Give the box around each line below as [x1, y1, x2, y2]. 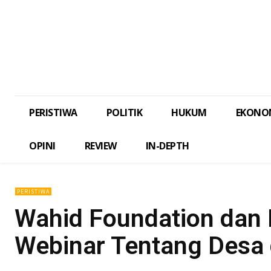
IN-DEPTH [145, 139, 189, 153]
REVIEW [84, 139, 117, 153]
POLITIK [106, 106, 142, 120]
